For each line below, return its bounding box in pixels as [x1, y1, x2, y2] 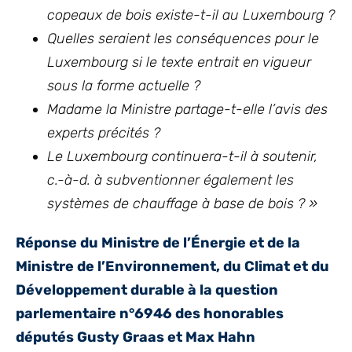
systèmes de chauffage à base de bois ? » [47, 195, 317, 212]
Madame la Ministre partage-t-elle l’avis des [47, 101, 328, 118]
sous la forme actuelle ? [47, 77, 200, 94]
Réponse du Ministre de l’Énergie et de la [16, 234, 300, 251]
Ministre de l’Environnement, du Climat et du [16, 258, 329, 275]
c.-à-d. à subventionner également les [47, 171, 294, 189]
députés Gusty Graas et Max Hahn [16, 328, 255, 346]
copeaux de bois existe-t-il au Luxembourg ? [47, 6, 335, 24]
